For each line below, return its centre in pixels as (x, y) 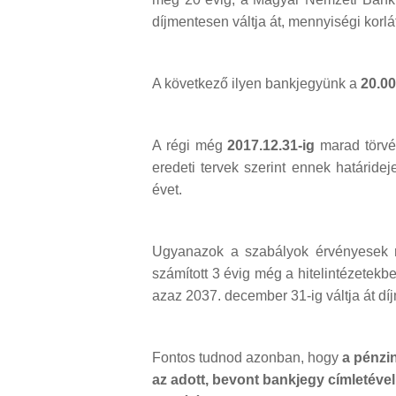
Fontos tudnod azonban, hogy (247, 358)
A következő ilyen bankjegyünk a (256, 84)
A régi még (190, 146)
